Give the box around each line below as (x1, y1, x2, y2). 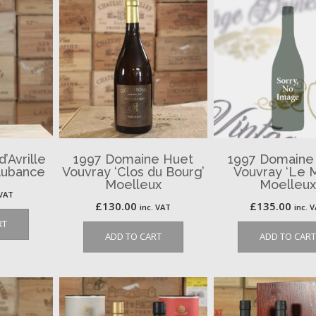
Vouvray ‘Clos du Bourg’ (61, 164, 205, 180)
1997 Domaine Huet (73, 152, 193, 167)
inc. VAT (140, 202, 171, 213)
